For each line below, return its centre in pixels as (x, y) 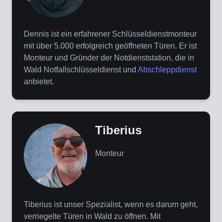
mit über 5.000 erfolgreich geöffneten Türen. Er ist (110, 46)
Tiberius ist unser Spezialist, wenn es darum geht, (111, 205)
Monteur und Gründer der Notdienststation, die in (109, 58)
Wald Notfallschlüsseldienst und (81, 70)
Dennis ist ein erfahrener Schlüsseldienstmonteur (110, 34)
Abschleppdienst (167, 70)
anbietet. (39, 82)
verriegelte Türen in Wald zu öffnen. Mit (92, 217)
